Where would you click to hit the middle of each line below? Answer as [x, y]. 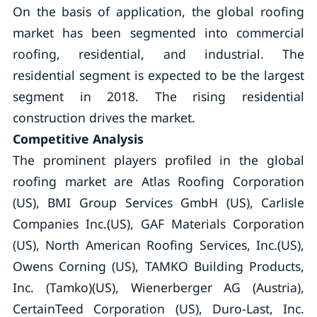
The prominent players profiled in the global [158, 160]
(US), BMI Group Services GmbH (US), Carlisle [158, 202]
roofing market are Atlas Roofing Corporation [158, 181]
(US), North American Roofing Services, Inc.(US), [158, 245]
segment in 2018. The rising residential [158, 96]
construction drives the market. [104, 117]
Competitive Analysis [78, 139]
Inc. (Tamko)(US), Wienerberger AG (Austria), [158, 287]
